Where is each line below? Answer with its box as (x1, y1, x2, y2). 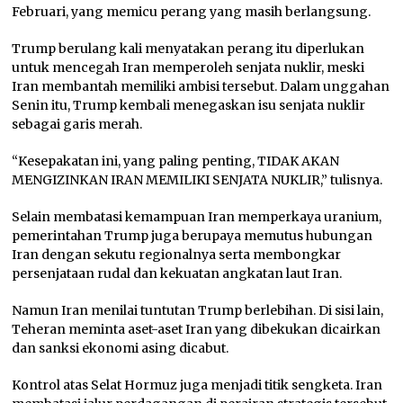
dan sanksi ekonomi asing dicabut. (12, 339, 229, 356)
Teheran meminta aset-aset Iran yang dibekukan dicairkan (12, 320, 381, 337)
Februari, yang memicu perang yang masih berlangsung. (12, 3, 372, 20)
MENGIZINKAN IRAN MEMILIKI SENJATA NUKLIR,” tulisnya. (12, 171, 383, 188)
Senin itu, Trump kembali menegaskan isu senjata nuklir (12, 96, 366, 113)
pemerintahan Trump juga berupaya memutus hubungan (12, 227, 373, 244)
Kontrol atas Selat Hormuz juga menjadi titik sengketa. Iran (12, 376, 383, 393)
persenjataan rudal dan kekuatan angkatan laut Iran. (12, 264, 343, 282)
